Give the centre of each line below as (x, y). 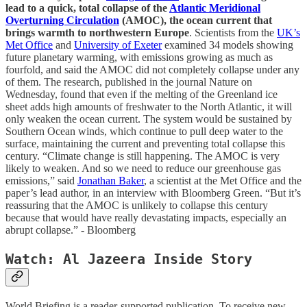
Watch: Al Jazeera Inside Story (129, 260)
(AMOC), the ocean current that (196, 20)
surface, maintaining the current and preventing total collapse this (145, 143)
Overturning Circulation (62, 20)
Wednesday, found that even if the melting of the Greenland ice (142, 94)
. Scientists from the (233, 32)
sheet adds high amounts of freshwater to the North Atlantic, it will (149, 106)
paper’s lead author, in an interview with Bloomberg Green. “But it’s (153, 193)
